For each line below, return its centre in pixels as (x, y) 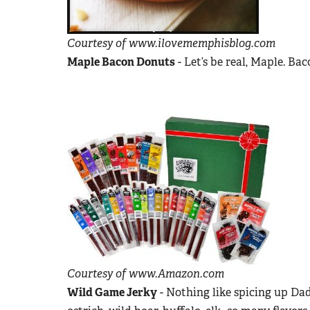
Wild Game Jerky (112, 292)
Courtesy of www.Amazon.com (147, 273)
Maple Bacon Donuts (121, 62)
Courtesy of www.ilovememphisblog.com (171, 43)
